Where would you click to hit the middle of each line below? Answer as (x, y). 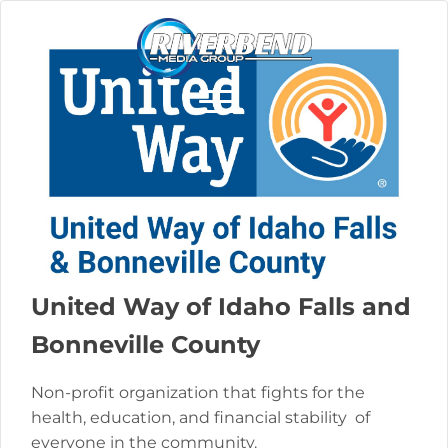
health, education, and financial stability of (200, 417)
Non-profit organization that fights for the (198, 392)
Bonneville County (145, 344)
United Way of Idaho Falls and (221, 306)
